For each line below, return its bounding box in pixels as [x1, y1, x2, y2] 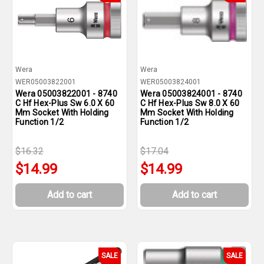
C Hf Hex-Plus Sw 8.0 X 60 [140, 98, 240, 108]
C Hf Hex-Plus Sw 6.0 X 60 [15, 98, 115, 108]
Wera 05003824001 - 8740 [140, 89, 242, 98]
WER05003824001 [140, 78, 201, 86]
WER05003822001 [15, 78, 76, 86]
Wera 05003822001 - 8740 [15, 89, 117, 98]
